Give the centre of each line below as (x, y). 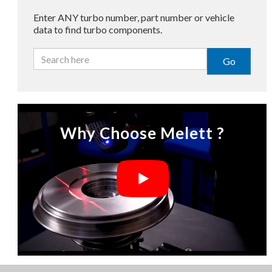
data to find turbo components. (97, 30)
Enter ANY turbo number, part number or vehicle (134, 18)
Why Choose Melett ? (142, 133)
